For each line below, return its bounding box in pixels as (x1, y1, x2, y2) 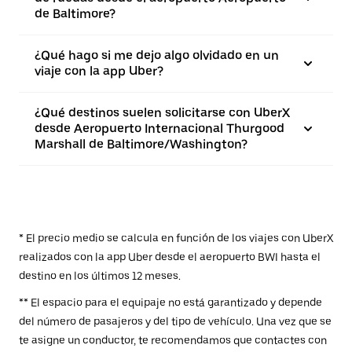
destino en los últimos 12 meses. (19, 269, 181, 282)
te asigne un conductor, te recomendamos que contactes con (19, 334, 327, 346)
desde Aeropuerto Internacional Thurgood (35, 121, 284, 136)
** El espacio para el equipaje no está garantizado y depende (19, 296, 322, 309)
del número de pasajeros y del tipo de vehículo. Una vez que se (19, 315, 332, 328)
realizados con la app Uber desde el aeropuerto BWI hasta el (19, 251, 321, 263)
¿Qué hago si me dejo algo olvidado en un (35, 48, 279, 63)
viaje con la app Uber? (35, 64, 163, 79)
